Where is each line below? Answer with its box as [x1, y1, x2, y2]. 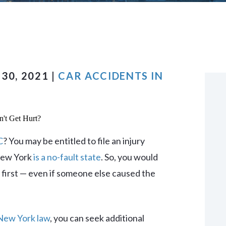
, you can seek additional [50, 212, 144, 223]
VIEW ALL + [51, 16, 89, 24]
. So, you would [101, 151, 158, 162]
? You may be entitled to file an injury [3, 135, 145, 146]
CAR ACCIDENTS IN [58, 70, 163, 82]
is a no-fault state [33, 151, 101, 162]
